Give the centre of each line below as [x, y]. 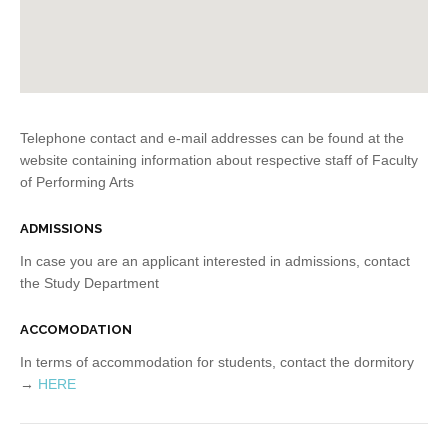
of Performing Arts [79, 182]
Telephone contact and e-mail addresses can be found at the [212, 138]
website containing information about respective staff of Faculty [219, 160]
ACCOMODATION [76, 329]
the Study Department [91, 283]
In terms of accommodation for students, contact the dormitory [217, 362]
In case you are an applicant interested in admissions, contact [215, 261]
